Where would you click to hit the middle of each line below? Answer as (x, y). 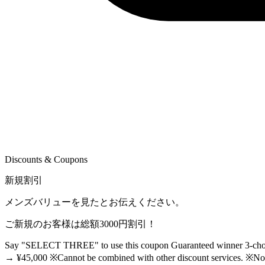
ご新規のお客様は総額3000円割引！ (80, 224)
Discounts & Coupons (46, 159)
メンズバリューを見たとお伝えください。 (95, 202)
